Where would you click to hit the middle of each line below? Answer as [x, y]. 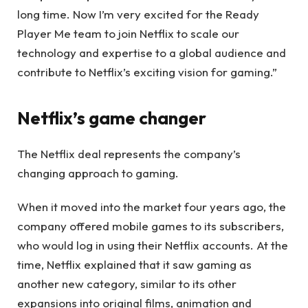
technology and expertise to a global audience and [152, 52]
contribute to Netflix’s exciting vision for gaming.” [147, 71]
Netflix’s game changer [112, 118]
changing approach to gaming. [98, 173]
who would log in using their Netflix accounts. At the [153, 245]
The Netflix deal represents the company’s [129, 154]
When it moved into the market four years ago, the [152, 206]
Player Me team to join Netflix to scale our [128, 33]
